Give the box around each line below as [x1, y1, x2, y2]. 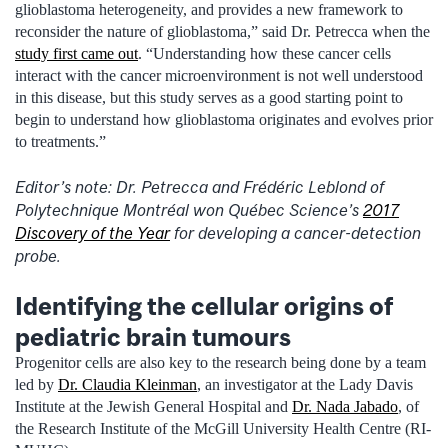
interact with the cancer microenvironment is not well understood [15, 67, 423, 85]
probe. [15, 245, 61, 266]
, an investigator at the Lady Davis [197, 376, 413, 394]
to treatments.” [15, 133, 106, 151]
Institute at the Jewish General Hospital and [15, 398, 292, 416]
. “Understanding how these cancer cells [138, 45, 391, 63]
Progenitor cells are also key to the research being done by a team [15, 354, 426, 372]
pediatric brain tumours [15, 322, 291, 352]
